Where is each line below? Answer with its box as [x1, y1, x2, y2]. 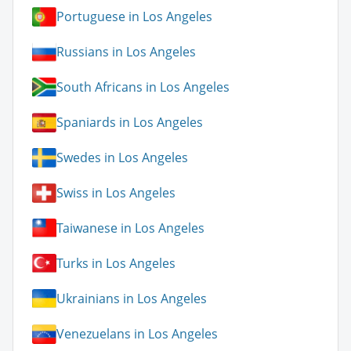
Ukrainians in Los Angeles [56, 290, 207, 308]
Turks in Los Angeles [56, 255, 175, 273]
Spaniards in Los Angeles [56, 114, 203, 132]
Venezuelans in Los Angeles [56, 325, 218, 343]
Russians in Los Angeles [56, 43, 196, 61]
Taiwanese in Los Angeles [56, 219, 204, 237]
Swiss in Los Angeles [56, 184, 175, 202]
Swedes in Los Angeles [56, 149, 188, 167]
